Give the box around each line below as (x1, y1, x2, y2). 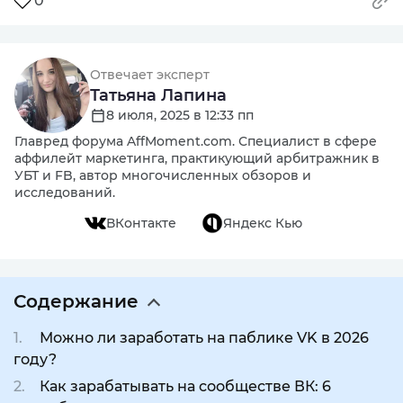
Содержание (13, 291, 139, 312)
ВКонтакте (106, 214, 176, 231)
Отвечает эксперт (90, 67, 210, 83)
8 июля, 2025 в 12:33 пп (106, 107, 254, 123)
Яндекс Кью (223, 214, 302, 231)
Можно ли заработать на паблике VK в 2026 (40, 329, 369, 346)
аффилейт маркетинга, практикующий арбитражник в (14, 150, 380, 166)
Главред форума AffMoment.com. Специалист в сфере (14, 133, 377, 149)
